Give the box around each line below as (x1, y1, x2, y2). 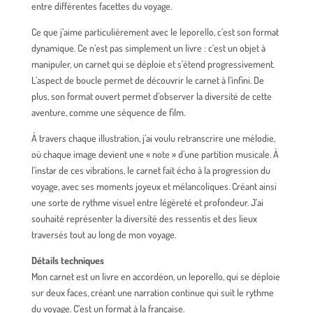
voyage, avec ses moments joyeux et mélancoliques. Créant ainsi (31, 180, 277, 192)
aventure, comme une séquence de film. (31, 105, 185, 118)
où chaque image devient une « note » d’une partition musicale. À (31, 147, 279, 160)
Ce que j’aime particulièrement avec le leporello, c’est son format (31, 25, 279, 38)
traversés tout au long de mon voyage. (31, 228, 176, 240)
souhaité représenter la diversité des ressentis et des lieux (31, 212, 257, 224)
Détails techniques (31, 254, 104, 266)
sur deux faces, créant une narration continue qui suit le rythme (31, 286, 274, 298)
